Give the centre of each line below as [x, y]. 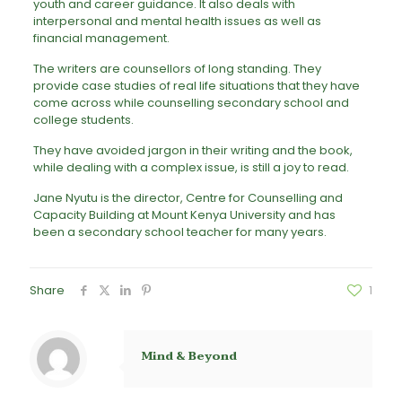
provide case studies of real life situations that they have [196, 85]
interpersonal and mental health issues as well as [177, 21]
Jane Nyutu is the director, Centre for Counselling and [188, 197]
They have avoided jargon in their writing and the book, [192, 150]
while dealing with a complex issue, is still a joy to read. [191, 167]
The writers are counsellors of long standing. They [177, 68]
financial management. [101, 38]
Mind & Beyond [189, 356]
